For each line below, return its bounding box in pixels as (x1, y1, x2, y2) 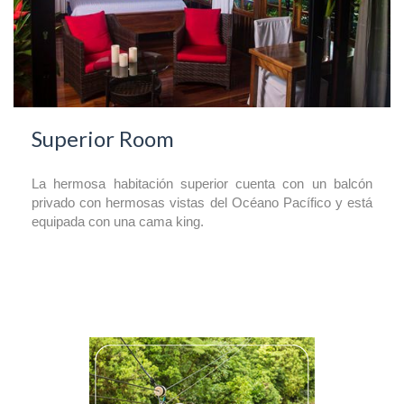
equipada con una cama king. (32, 214, 204, 229)
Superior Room (32, 124, 174, 151)
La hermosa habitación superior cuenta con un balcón (32, 176, 372, 191)
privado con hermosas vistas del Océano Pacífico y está (32, 195, 372, 210)
